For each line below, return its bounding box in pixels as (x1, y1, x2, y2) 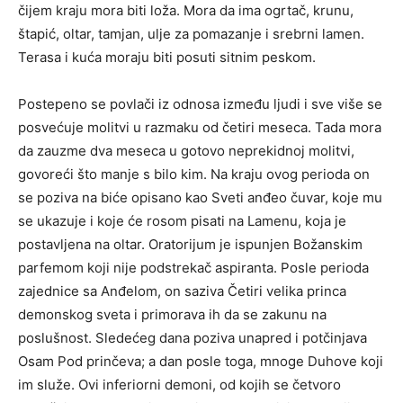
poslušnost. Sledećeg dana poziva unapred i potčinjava (18, 328, 367, 346)
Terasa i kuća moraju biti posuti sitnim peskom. (18, 48, 316, 66)
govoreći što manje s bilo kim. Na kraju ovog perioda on (18, 165, 370, 183)
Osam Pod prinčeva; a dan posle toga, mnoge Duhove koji (18, 352, 383, 370)
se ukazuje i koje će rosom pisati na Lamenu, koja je (18, 211, 346, 229)
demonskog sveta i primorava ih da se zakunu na (18, 305, 327, 323)
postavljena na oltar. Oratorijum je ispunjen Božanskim (18, 235, 363, 253)
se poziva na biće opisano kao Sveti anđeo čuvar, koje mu (18, 188, 382, 206)
